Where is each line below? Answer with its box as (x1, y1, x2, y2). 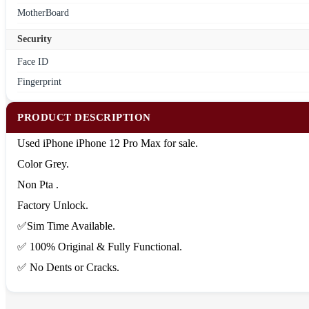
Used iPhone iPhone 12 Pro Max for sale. (17, 137, 198, 150)
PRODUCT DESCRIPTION (17, 112, 151, 123)
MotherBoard (17, 8, 69, 19)
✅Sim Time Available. (17, 220, 115, 232)
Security (17, 34, 52, 45)
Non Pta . (17, 179, 59, 191)
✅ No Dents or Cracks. (17, 261, 119, 274)
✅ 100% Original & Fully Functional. (17, 241, 182, 253)
